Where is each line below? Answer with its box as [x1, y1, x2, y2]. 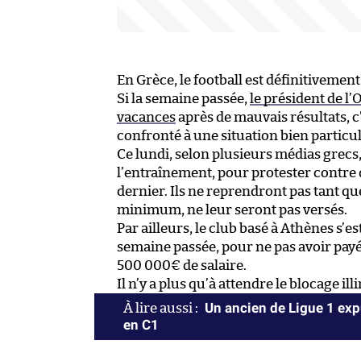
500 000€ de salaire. [117, 259, 247, 273]
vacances [117, 110, 176, 125]
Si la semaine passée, [117, 92, 250, 106]
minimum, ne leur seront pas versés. [117, 203, 347, 218]
